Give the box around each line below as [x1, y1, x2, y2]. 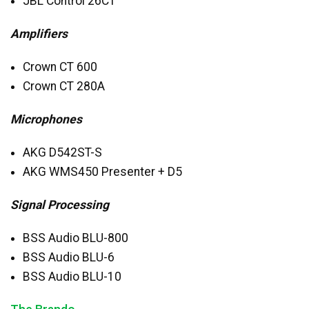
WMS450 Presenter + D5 [46, 165, 182, 179]
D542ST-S [46, 146, 102, 160]
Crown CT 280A [22, 79, 105, 94]
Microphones [10, 112, 82, 127]
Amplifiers [10, 27, 68, 41]
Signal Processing [10, 198, 109, 212]
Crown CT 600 [22, 60, 97, 74]
